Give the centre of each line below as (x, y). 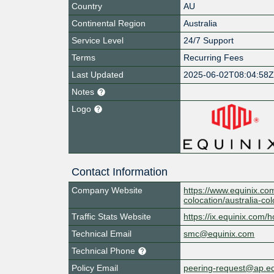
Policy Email (95, 268)
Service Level (98, 40)
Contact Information (120, 172)
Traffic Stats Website (111, 216)
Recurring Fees (214, 57)
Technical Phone (105, 250)
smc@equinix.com (219, 233)
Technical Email (102, 233)
